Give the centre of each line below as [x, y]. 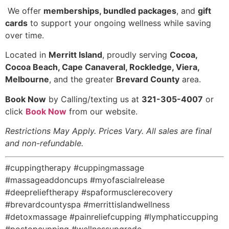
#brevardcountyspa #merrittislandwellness [87, 205]
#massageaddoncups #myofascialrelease [85, 180]
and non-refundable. [44, 143]
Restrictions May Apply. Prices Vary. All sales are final [108, 131]
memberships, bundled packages [110, 10]
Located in [27, 55]
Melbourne [27, 79]
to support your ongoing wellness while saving [119, 23]
